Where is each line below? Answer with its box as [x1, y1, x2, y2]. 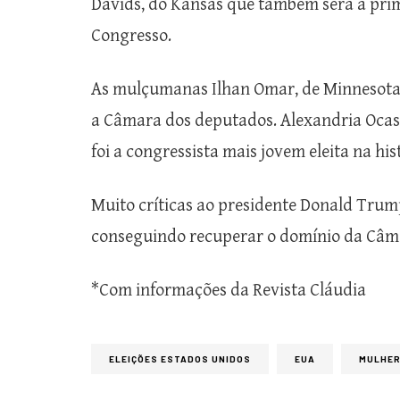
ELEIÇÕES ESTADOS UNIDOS [109, 353, 251, 364]
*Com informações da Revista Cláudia [91, 279, 366, 301]
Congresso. [91, 25, 171, 46]
